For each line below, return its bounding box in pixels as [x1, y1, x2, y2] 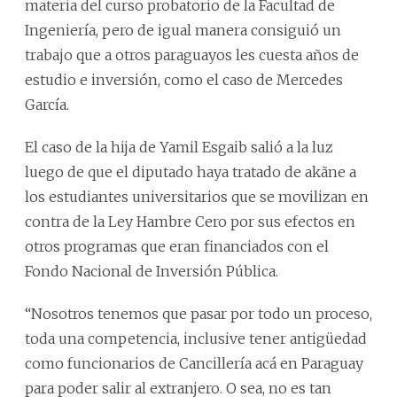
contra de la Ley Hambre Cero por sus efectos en [25, 212, 355, 230]
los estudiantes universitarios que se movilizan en [25, 187, 369, 206]
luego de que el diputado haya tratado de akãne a [25, 162, 356, 181]
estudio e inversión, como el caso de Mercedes [25, 70, 343, 89]
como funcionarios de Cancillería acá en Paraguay [25, 354, 363, 372]
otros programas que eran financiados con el [25, 237, 329, 255]
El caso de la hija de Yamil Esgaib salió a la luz [25, 137, 333, 156]
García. [25, 95, 69, 113]
